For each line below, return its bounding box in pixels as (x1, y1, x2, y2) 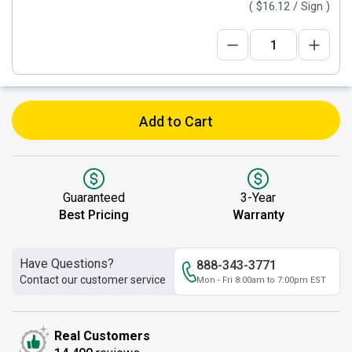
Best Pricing (59, 207, 129, 222)
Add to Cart (139, 113, 213, 130)
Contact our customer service (20, 273, 166, 286)
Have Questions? (20, 256, 114, 271)
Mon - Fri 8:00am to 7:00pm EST (196, 275, 326, 285)
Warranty (232, 207, 284, 222)
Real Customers (54, 328, 150, 343)
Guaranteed (63, 190, 125, 205)
